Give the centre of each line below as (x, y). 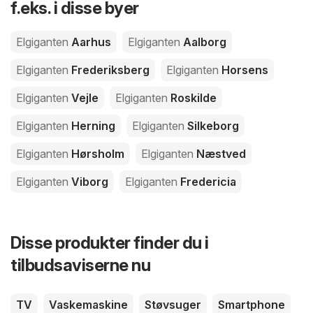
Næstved (220, 153)
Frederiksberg (109, 70)
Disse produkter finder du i (110, 242)
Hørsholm (96, 153)
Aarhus (90, 42)
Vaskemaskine (88, 304)
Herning (92, 125)
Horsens (243, 70)
